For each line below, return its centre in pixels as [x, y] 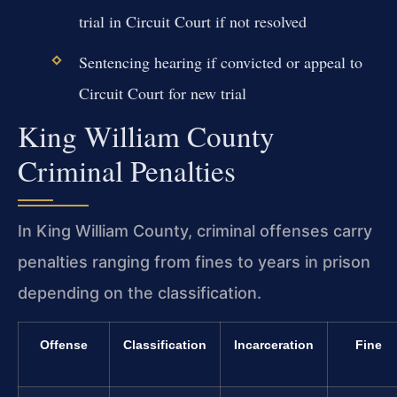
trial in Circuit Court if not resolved [192, 22]
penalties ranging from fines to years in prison [194, 262]
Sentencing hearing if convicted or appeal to [220, 62]
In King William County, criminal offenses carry [195, 231]
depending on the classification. [140, 293]
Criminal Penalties [127, 171]
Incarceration [274, 344]
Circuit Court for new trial [162, 93]
